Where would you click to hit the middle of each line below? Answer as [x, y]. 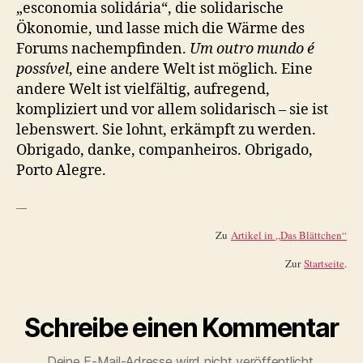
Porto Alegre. [61, 171]
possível [43, 69]
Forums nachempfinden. [103, 49]
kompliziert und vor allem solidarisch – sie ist [172, 110]
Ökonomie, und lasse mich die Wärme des [160, 29]
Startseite [324, 263]
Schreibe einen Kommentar [181, 328]
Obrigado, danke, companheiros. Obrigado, [164, 150]
